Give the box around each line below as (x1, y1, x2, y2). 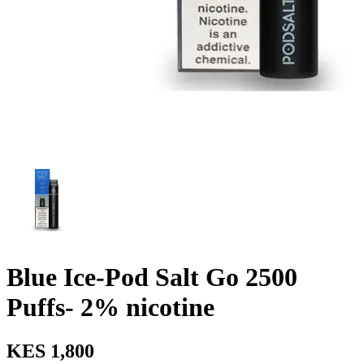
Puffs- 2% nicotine (6, 292, 214, 323)
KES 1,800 (6, 340, 94, 362)
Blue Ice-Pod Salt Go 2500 (6, 262, 297, 292)
